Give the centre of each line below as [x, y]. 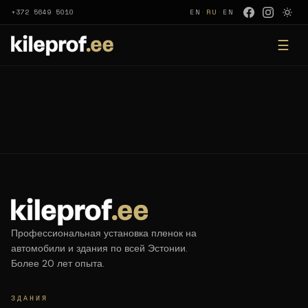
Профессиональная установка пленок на [104, 233]
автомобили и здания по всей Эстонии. [99, 248]
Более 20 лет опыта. [58, 263]
